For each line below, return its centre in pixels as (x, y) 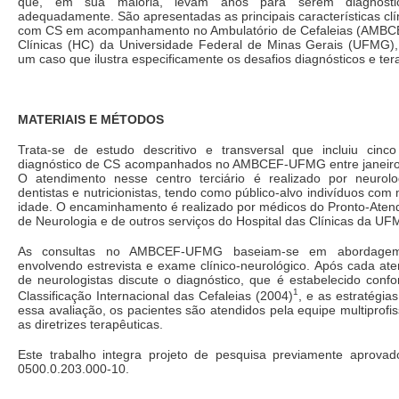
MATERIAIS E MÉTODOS (91, 119)
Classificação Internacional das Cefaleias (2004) (155, 295)
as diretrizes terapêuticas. (90, 324)
